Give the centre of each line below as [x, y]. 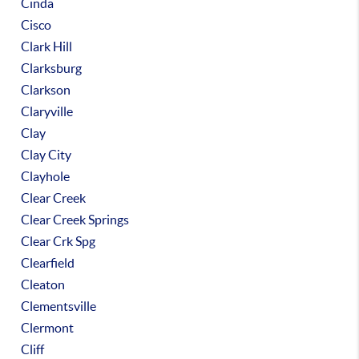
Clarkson [46, 90]
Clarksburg [52, 68]
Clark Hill [47, 46]
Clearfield [48, 263]
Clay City [46, 155]
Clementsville [59, 306]
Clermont [48, 328]
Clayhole [46, 176]
